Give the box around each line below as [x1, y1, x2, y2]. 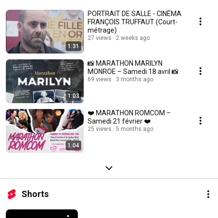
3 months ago [116, 76, 153, 83]
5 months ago [116, 126, 153, 133]
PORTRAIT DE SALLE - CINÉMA [88, 10, 182, 18]
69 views [88, 76, 111, 83]
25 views [88, 126, 111, 133]
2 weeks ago [116, 35, 150, 42]
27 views [88, 35, 111, 42]
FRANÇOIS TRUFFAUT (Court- [88, 18, 178, 26]
